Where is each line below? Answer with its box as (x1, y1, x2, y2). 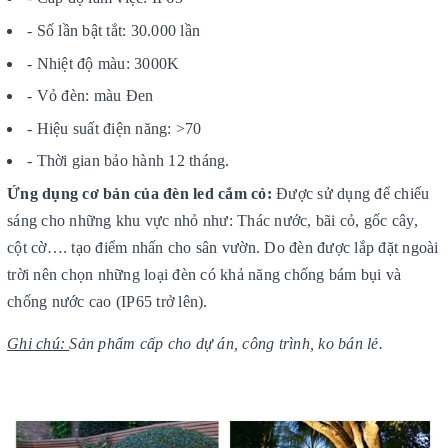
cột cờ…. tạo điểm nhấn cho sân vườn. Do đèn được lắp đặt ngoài (7, 238, 439, 256)
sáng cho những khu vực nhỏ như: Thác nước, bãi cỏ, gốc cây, (7, 211, 418, 229)
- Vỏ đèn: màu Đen (27, 87, 154, 105)
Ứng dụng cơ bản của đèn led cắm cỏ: (7, 184, 272, 202)
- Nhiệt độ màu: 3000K (27, 54, 180, 72)
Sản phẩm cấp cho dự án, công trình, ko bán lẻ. (69, 334, 383, 352)
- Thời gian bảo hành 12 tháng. (27, 152, 230, 170)
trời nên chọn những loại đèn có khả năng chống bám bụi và (7, 265, 402, 283)
